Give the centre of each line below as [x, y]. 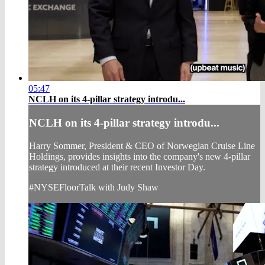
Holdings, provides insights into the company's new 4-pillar [140, 156]
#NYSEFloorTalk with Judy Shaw [94, 187]
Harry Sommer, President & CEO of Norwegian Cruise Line [142, 146]
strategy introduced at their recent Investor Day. [117, 167]
